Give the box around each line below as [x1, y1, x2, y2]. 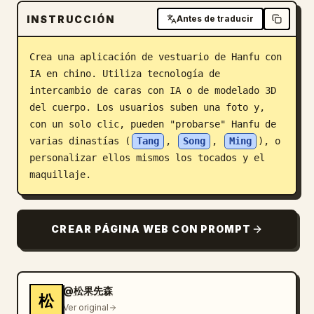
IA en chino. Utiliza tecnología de [29, 68, 220, 79]
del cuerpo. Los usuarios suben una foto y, [29, 102, 265, 113]
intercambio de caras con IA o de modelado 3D [29, 85, 276, 96]
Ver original [63, 302, 109, 313]
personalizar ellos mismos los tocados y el [29, 152, 265, 163]
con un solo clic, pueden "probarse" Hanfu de [29, 118, 276, 130]
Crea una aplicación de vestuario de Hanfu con [29, 51, 282, 62]
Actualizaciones [17, 59, 100, 74]
